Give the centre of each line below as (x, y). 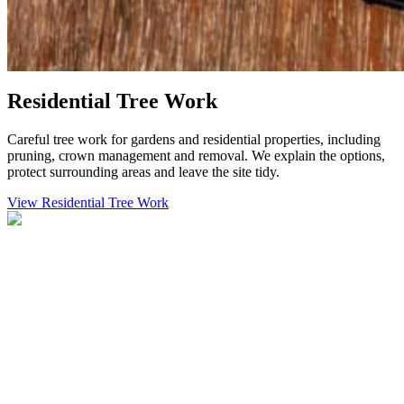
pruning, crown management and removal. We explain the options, (196, 156)
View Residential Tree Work (88, 202)
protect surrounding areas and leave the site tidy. (143, 172)
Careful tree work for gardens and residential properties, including (194, 139)
